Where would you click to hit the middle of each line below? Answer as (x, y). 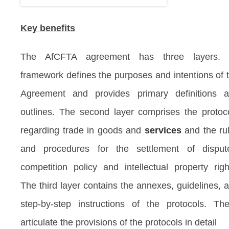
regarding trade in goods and (83, 130)
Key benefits (48, 28)
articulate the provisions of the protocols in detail (119, 222)
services (163, 130)
